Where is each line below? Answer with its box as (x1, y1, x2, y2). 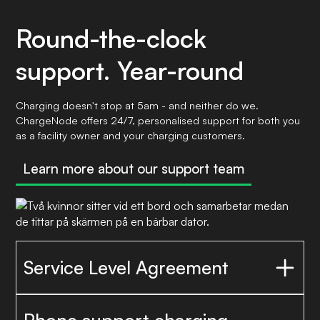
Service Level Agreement (24, 256, 229, 279)
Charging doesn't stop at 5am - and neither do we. (16, 98, 259, 111)
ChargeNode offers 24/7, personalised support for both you (16, 113, 301, 126)
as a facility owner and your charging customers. (16, 128, 246, 141)
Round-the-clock (16, 21, 207, 54)
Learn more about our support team (23, 160, 244, 178)
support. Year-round (16, 54, 244, 86)
